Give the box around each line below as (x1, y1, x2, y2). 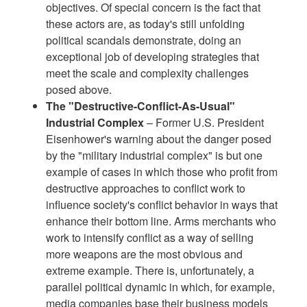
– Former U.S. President (144, 114, 265, 130)
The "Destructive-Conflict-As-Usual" (46, 97, 236, 114)
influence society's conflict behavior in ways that (46, 196, 278, 212)
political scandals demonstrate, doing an (46, 32, 242, 48)
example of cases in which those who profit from (46, 163, 278, 180)
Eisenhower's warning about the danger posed (46, 130, 272, 147)
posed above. (46, 81, 112, 97)
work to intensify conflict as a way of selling (46, 229, 254, 245)
